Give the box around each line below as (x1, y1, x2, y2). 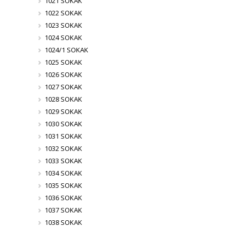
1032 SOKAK (44, 144, 82, 154)
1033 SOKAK (44, 156, 82, 166)
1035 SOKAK (44, 181, 82, 190)
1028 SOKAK (44, 94, 82, 104)
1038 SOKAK (44, 218, 82, 227)
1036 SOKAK (44, 193, 82, 203)
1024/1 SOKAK (44, 45, 88, 55)
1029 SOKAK (44, 107, 82, 117)
